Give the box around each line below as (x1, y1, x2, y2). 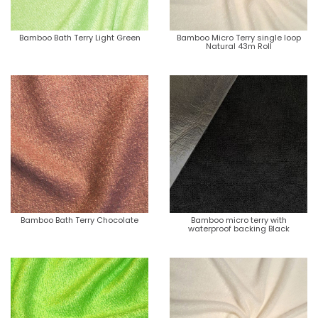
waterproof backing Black (187, 222, 290, 234)
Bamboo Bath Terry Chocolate (21, 214, 138, 226)
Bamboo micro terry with (190, 214, 287, 226)
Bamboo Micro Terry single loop (176, 31, 301, 43)
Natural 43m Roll (205, 40, 272, 52)
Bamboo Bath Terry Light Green (18, 31, 141, 43)
